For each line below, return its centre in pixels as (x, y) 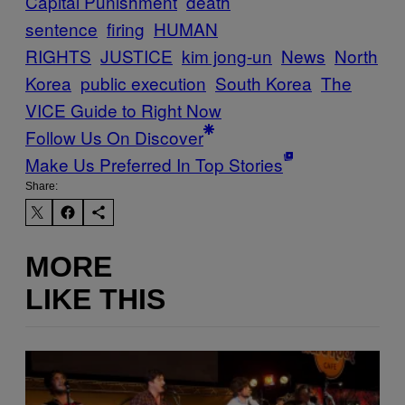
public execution (143, 83)
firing (126, 29)
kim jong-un (227, 56)
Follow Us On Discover (114, 137)
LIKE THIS (95, 299)
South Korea (264, 83)
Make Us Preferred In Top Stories (154, 165)
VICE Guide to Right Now (123, 110)
